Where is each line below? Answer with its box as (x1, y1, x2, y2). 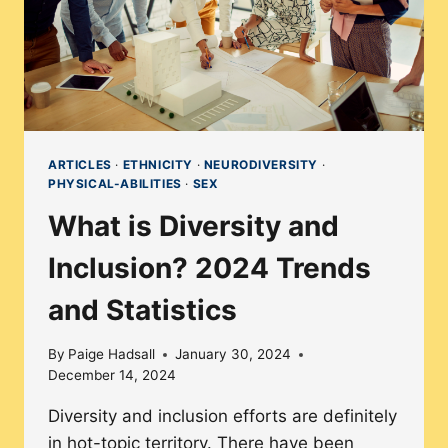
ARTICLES (48, 156, 112, 172)
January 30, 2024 (175, 346, 292, 363)
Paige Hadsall (68, 346, 156, 363)
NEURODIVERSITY (203, 156, 319, 172)
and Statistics (48, 292, 237, 327)
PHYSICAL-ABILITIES (48, 175, 182, 191)
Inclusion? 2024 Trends (48, 250, 371, 285)
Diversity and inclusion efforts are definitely (48, 406, 397, 427)
